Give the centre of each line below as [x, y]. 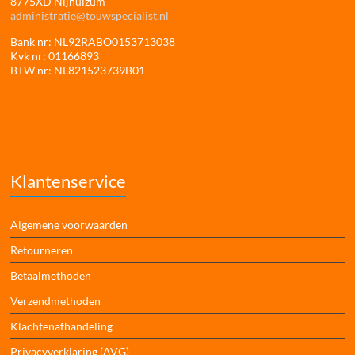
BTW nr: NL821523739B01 [78, 70]
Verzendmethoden [56, 300]
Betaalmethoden [51, 275]
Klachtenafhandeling [62, 326]
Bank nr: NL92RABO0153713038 [93, 41]
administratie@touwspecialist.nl [90, 15]
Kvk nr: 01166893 [55, 55]
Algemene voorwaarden [69, 224]
